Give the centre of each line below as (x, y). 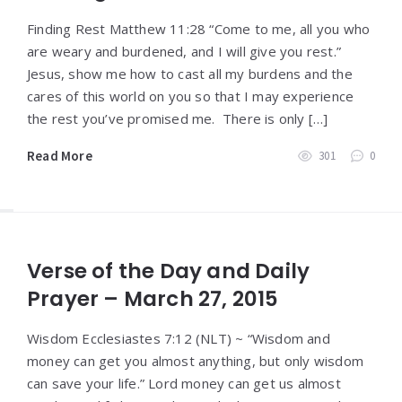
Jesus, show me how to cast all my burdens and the (190, 74)
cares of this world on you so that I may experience (191, 96)
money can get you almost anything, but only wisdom (196, 361)
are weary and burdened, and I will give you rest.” (184, 52)
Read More (60, 156)
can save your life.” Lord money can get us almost (184, 384)
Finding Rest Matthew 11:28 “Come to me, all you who (199, 29)
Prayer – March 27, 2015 (153, 299)
